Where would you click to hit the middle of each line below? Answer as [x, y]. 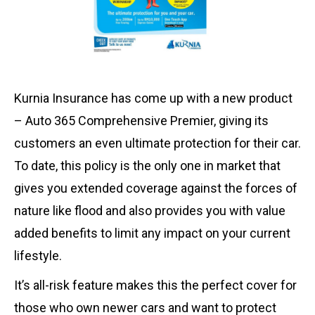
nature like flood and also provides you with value [150, 211]
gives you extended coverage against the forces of [156, 188]
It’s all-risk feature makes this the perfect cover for [155, 285]
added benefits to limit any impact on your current [152, 233]
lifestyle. [38, 256]
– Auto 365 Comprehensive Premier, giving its [141, 121]
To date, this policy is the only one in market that [147, 166]
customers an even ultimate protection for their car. [157, 143]
